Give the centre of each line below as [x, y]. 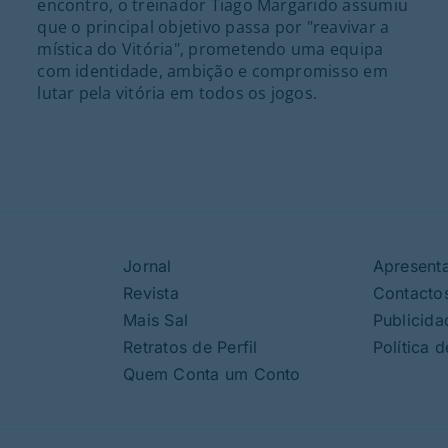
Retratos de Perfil [190, 346]
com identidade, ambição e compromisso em [212, 70]
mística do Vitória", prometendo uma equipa [210, 48]
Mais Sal [156, 319]
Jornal [147, 265]
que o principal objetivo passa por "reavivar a [213, 26]
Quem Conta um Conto [212, 373]
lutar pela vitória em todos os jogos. [177, 92]
